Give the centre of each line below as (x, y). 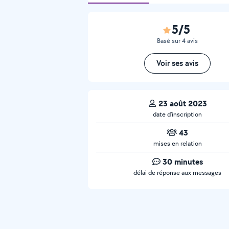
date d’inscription (177, 114)
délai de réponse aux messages (177, 173)
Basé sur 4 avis (177, 41)
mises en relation (177, 143)
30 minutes (182, 162)
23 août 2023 (182, 103)
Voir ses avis (177, 63)
